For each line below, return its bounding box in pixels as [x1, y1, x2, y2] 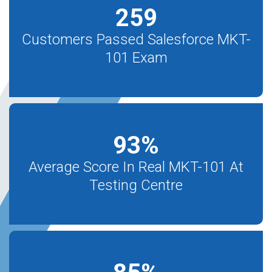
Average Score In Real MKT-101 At [29, 158, 243, 175]
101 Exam [104, 49, 168, 66]
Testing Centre [89, 177, 183, 194]
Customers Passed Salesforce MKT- [21, 31, 251, 48]
